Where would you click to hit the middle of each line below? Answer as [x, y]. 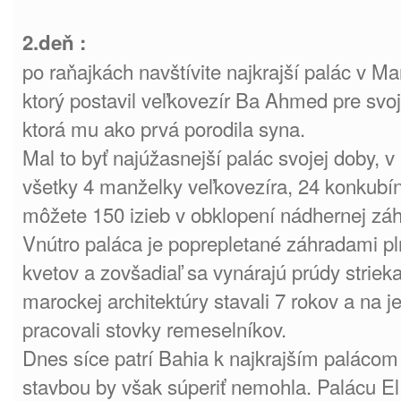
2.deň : [54, 42]
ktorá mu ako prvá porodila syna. [164, 128]
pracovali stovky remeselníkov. [157, 328]
